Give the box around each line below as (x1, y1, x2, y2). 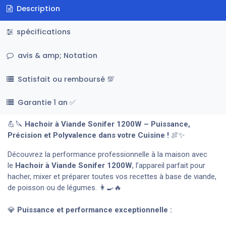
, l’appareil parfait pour (132, 160, 205, 170)
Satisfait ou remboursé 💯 (17, 74, 114, 84)
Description (14, 3, 60, 14)
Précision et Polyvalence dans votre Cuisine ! (8, 130, 169, 140)
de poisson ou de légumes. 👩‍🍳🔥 (8, 183, 122, 192)
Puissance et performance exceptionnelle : (17, 205, 172, 214)
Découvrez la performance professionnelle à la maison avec (8, 149, 207, 159)
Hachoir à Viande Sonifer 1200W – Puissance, (25, 119, 190, 129)
